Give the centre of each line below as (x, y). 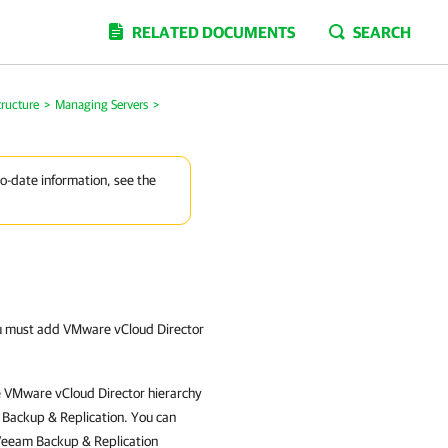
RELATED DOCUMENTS (213, 32)
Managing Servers (101, 104)
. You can (150, 417)
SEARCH (382, 32)
